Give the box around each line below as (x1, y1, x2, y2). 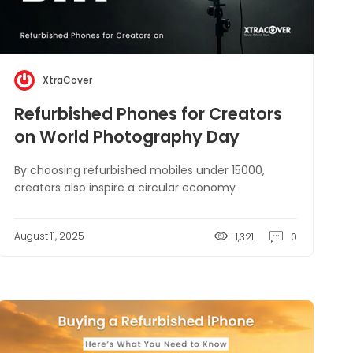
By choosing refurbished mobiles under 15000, (13, 162, 265, 178)
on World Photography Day (13, 125, 240, 148)
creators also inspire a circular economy (13, 180, 236, 195)
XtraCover (42, 73, 92, 87)
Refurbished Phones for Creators (13, 102, 282, 125)
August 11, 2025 (13, 229, 84, 243)
